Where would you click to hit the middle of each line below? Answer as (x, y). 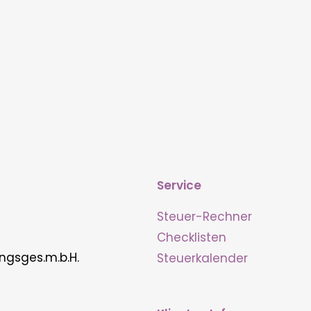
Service (179, 185)
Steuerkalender (202, 258)
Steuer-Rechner (204, 216)
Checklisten (192, 237)
